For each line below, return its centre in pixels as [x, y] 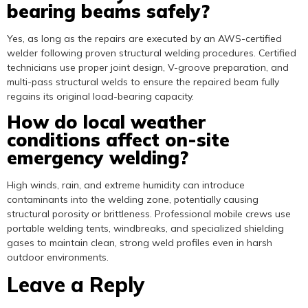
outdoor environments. [58, 257]
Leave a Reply [76, 285]
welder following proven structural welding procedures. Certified [152, 53]
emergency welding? [98, 157]
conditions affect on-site [118, 140]
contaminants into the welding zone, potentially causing [133, 199]
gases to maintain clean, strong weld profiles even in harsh [140, 242]
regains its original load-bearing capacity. [100, 96]
